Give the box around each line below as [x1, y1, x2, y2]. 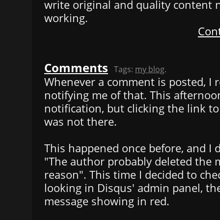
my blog [135, 63, 165, 75]
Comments [44, 59, 108, 76]
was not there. [44, 114, 117, 129]
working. [44, 10, 88, 25]
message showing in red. [44, 193, 169, 208]
